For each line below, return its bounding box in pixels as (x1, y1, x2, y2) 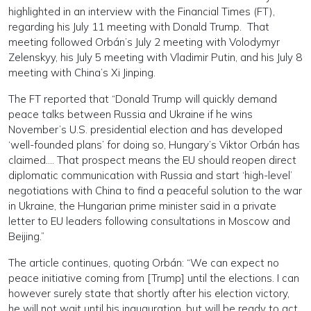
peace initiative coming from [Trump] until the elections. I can (8, 271, 299, 285)
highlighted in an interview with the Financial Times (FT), (8, 5, 275, 18)
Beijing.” (8, 230, 44, 243)
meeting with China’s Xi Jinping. (8, 66, 158, 79)
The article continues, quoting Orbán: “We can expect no (8, 256, 279, 269)
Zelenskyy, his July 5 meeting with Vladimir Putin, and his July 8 (8, 51, 302, 64)
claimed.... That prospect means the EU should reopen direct (8, 153, 296, 167)
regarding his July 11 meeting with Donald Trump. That (8, 20, 269, 33)
